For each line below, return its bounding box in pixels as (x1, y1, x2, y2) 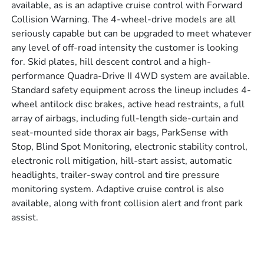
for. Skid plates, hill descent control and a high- (11, 55, 212, 69)
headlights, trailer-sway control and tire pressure (11, 169, 220, 182)
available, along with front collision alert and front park (11, 197, 243, 210)
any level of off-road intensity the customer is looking (11, 41, 239, 55)
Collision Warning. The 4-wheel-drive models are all (11, 13, 236, 27)
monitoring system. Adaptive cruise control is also (11, 183, 225, 196)
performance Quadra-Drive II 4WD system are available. (11, 70, 250, 83)
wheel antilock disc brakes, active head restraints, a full (11, 98, 245, 111)
